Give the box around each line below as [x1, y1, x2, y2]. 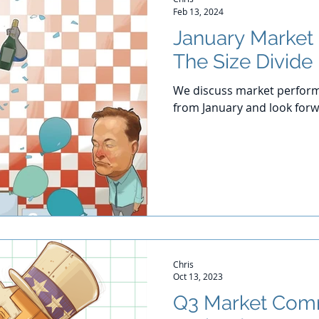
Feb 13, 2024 [173, 5, 224, 17]
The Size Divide [173, 49, 313, 73]
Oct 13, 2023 [173, 271, 223, 282]
